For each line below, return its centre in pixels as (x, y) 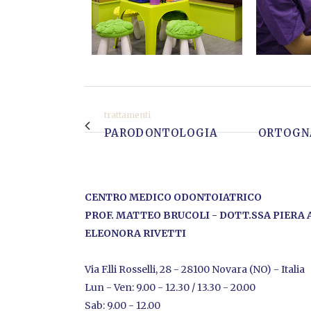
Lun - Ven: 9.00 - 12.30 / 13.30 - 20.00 (170, 288)
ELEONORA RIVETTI (135, 234)
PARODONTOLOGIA (161, 133)
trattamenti (127, 115)
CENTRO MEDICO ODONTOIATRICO (173, 197)
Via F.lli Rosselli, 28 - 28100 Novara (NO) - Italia (195, 270)
